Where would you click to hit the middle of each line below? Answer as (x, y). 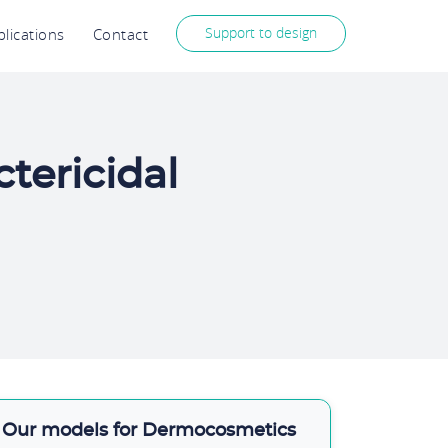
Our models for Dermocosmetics (149, 431)
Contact (120, 34)
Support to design (261, 32)
